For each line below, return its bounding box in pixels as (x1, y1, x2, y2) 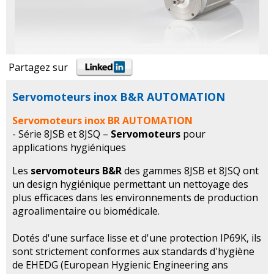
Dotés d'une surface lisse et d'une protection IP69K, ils (12, 231, 261, 245)
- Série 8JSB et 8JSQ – (12, 127, 111, 141)
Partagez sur (9, 61, 75, 75)
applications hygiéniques (12, 141, 126, 155)
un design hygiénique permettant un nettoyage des (12, 177, 248, 191)
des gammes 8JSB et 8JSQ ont (122, 164, 259, 178)
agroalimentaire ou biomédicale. (12, 204, 160, 218)
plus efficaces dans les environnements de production (12, 191, 258, 205)
